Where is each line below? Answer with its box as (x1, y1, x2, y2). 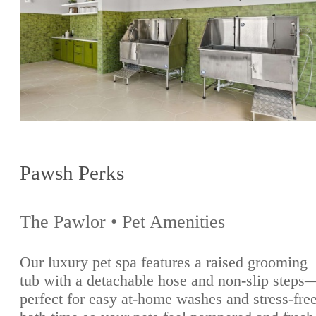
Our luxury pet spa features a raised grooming (20, 253, 308, 272)
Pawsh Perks (20, 161, 124, 184)
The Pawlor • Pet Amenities (20, 211, 225, 232)
